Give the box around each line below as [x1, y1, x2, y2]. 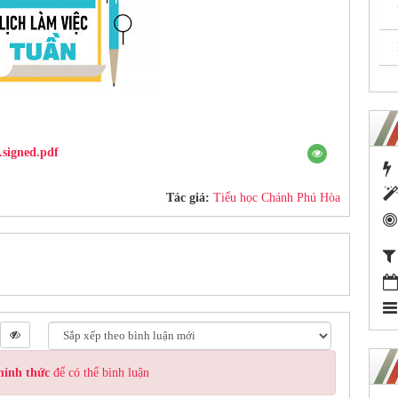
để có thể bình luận [50, 366, 149, 379]
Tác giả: [166, 191, 213, 204]
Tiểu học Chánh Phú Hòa [213, 191, 340, 204]
